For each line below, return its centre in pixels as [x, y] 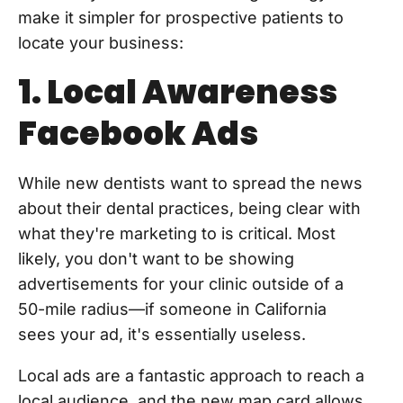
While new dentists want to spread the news [190, 184]
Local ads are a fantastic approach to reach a [191, 376]
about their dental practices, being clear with [189, 209]
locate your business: [101, 43]
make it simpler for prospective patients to [181, 18]
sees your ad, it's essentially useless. [162, 335]
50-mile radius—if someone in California [172, 309]
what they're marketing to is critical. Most [177, 234]
